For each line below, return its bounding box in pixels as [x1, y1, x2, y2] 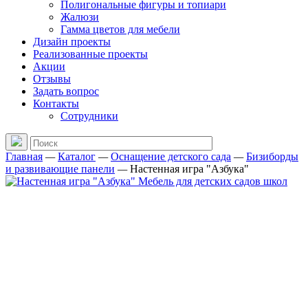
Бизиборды [246, 151, 298, 162]
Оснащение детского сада [111, 151, 231, 162]
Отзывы [33, 73, 71, 85]
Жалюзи [60, 11, 99, 23]
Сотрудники [60, 110, 118, 122]
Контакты [33, 98, 79, 109]
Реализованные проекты [33, 48, 148, 60]
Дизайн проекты [33, 36, 111, 47]
